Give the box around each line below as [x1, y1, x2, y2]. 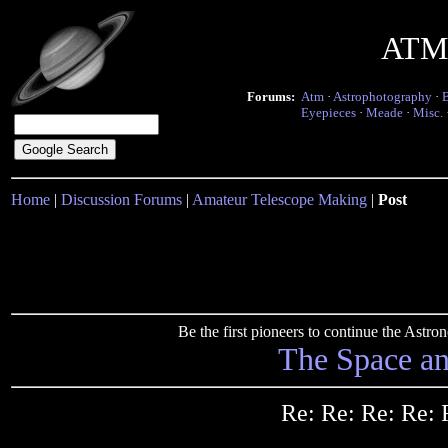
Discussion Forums [61, 191, 182, 208]
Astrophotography [333, 89, 432, 104]
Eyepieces [301, 105, 356, 120]
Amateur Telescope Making [192, 191, 367, 208]
